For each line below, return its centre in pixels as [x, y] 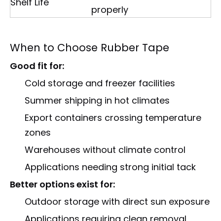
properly [110, 10]
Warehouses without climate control [105, 150]
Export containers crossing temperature [113, 118]
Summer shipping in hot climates [97, 100]
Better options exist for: [62, 184]
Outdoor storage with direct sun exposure [117, 202]
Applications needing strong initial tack [110, 167]
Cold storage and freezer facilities [100, 83]
